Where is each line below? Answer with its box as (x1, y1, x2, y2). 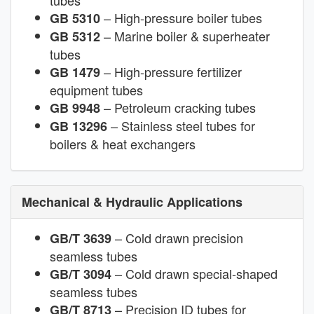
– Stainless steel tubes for (107, 116, 255, 135)
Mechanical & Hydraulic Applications (22, 193, 243, 212)
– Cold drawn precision (111, 228, 243, 247)
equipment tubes (50, 81, 143, 100)
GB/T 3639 (50, 229, 111, 248)
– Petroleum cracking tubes (100, 98, 256, 117)
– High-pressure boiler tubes (100, 8, 262, 27)
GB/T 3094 (50, 265, 111, 284)
